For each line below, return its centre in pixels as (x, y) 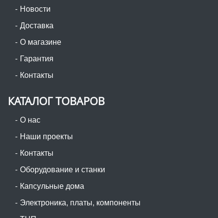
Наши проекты (46, 136)
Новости (35, 8)
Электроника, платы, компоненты (80, 202)
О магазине (41, 41)
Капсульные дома (52, 185)
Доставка (37, 25)
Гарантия (37, 58)
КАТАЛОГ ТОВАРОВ (56, 101)
